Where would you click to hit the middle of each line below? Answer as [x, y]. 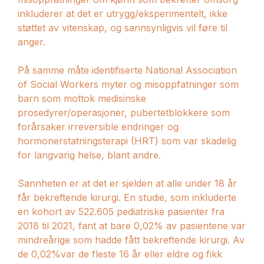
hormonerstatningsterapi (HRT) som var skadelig [127, 141]
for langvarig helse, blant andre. [89, 155]
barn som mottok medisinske [82, 98]
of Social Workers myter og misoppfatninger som [128, 84]
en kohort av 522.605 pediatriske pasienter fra [121, 211]
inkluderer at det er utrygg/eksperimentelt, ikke [123, 13]
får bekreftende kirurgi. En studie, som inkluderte [127, 197]
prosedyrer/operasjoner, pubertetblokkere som [124, 112]
